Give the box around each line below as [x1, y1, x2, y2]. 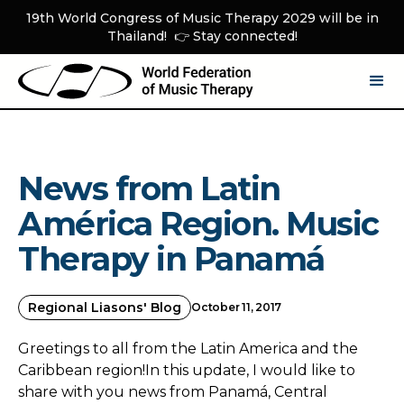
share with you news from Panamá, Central [18, 383, 327, 400]
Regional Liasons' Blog [28, 299, 181, 316]
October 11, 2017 [191, 300, 282, 314]
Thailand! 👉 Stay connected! [106, 28, 298, 44]
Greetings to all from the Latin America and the [18, 340, 358, 357]
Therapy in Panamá [18, 239, 325, 279]
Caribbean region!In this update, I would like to [18, 362, 355, 379]
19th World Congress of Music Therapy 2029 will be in [25, 10, 379, 26]
